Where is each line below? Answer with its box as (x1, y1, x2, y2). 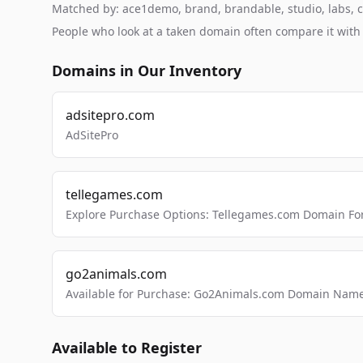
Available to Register (52, 338, 202, 357)
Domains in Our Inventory (52, 61, 241, 80)
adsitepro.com (66, 106, 155, 124)
